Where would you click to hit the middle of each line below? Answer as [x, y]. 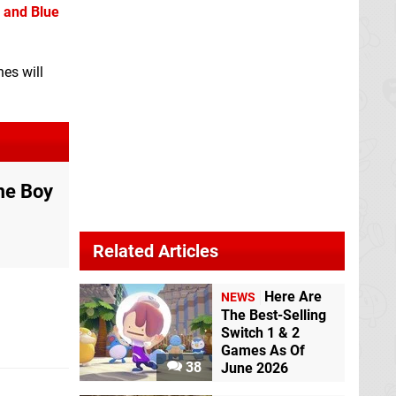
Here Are [293, 297]
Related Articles [156, 251]
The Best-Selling [274, 316]
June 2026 [255, 369]
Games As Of [263, 351]
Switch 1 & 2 [260, 333]
